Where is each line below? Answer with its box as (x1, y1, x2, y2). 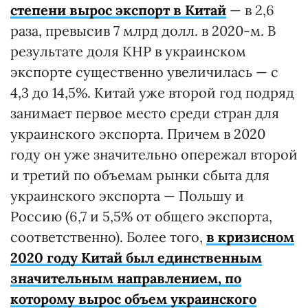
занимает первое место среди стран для (10, 104, 279, 122)
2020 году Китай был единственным (10, 248, 262, 266)
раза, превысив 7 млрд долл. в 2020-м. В (10, 21, 276, 39)
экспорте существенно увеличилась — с (10, 63, 278, 80)
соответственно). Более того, (10, 228, 206, 245)
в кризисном (206, 228, 294, 245)
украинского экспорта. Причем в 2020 (10, 124, 265, 142)
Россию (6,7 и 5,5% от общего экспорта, (10, 207, 272, 225)
